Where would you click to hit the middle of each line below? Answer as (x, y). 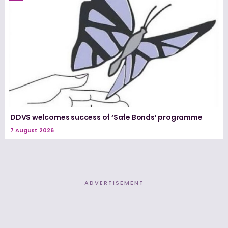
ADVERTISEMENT (114, 182)
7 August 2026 (32, 130)
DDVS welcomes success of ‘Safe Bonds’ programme (106, 117)
